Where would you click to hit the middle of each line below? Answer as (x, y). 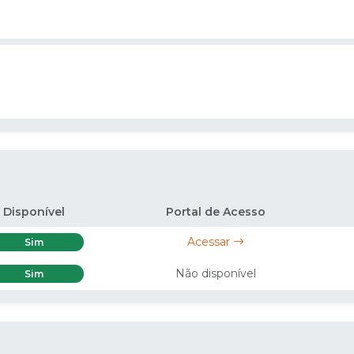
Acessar (211, 242)
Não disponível (216, 274)
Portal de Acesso (216, 211)
